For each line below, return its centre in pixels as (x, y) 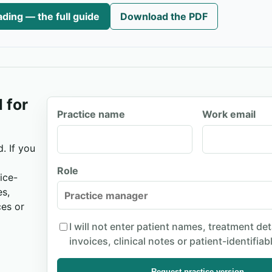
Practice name (91, 114)
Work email (229, 114)
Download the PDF (164, 17)
